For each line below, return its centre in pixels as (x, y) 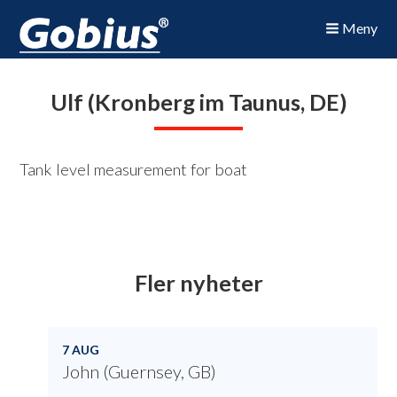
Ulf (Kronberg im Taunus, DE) (198, 102)
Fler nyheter (198, 283)
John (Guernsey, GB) (140, 372)
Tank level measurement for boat (134, 169)
